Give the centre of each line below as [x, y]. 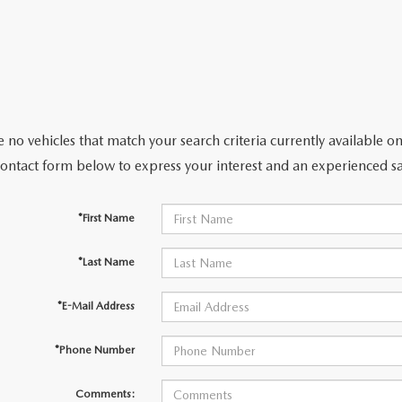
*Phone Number [94, 350]
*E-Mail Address [96, 306]
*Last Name [106, 262]
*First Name [106, 218]
